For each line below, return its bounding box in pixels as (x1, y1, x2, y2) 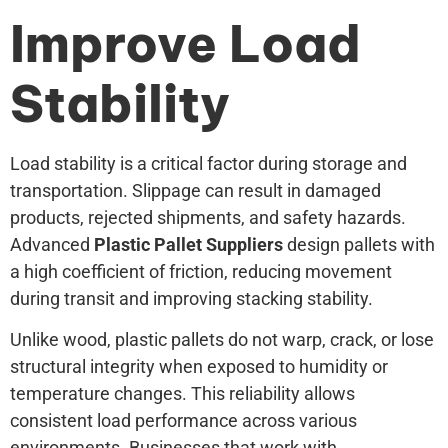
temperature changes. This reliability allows (10, 383, 355, 405)
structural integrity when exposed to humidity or (10, 356, 388, 378)
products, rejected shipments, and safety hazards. (10, 207, 406, 229)
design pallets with (283, 234, 435, 256)
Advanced (10, 234, 94, 256)
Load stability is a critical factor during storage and (10, 153, 407, 175)
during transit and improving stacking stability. (10, 288, 373, 310)
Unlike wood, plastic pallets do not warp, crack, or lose (10, 329, 434, 351)
